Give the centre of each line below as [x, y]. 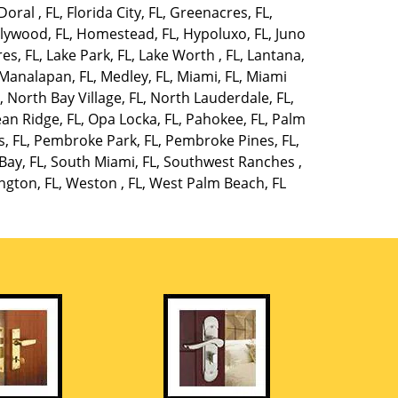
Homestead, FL [127, 34]
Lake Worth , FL [190, 55]
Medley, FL [135, 76]
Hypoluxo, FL [226, 34]
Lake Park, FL [89, 55]
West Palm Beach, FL [217, 183]
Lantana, [276, 55]
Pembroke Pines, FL [230, 140]
